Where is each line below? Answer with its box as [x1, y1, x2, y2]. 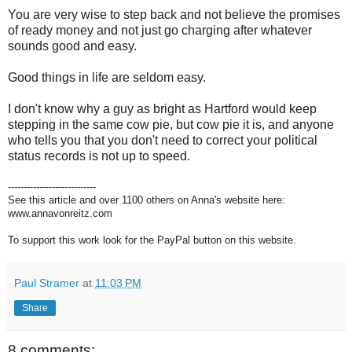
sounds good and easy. [8, 39, 143, 53]
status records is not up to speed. [8, 149, 193, 163]
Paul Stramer [14, 277, 79, 289]
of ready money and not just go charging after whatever [8, 24, 312, 37]
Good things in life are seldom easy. [8, 71, 209, 84]
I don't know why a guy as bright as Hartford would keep [8, 102, 317, 115]
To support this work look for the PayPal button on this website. [8, 234, 296, 246]
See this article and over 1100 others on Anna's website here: [8, 194, 285, 206]
